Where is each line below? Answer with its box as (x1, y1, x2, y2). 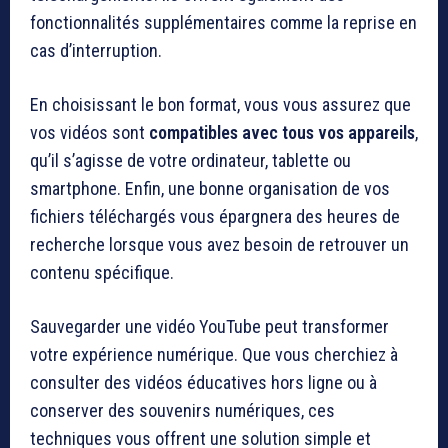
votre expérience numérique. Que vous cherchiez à (30, 344, 398, 366)
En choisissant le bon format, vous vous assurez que (30, 94, 411, 116)
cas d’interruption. (30, 40, 162, 62)
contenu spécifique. (30, 262, 174, 284)
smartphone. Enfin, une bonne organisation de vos (30, 178, 390, 200)
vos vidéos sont (30, 122, 149, 144)
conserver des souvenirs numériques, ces (30, 400, 335, 422)
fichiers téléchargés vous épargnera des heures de (30, 206, 400, 228)
